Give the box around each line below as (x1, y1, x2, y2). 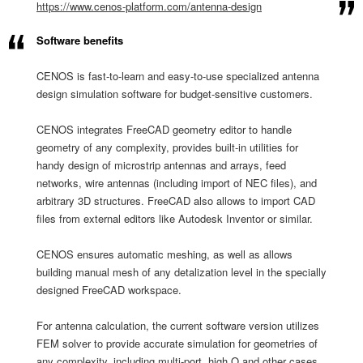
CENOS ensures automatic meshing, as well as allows (36, 246, 293, 262)
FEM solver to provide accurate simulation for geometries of (36, 335, 318, 351)
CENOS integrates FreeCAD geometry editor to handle (36, 122, 292, 137)
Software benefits (36, 32, 123, 48)
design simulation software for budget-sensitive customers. (36, 86, 313, 101)
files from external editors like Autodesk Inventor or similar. (36, 211, 313, 226)
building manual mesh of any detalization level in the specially (36, 264, 327, 280)
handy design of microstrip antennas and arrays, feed (36, 157, 286, 173)
